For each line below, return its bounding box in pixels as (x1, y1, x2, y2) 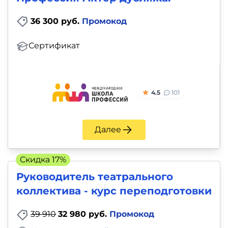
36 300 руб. (31, 16, 82, 26)
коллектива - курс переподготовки (16, 185, 212, 197)
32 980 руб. (58, 209, 109, 219)
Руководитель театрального (16, 170, 173, 183)
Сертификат (28, 41, 80, 51)
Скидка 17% (20, 155, 66, 165)
